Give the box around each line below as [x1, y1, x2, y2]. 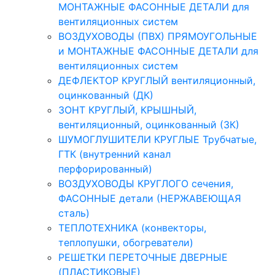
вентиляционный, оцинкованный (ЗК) [58, 118, 239, 131]
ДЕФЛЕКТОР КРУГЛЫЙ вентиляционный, [58, 74, 255, 87]
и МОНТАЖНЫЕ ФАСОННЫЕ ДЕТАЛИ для [58, 45, 258, 57]
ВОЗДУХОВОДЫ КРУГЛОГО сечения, [58, 177, 233, 190]
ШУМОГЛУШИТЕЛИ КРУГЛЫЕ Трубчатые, [58, 133, 257, 145]
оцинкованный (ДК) [58, 89, 153, 101]
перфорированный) [58, 163, 152, 175]
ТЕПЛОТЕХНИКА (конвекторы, [58, 222, 206, 234]
